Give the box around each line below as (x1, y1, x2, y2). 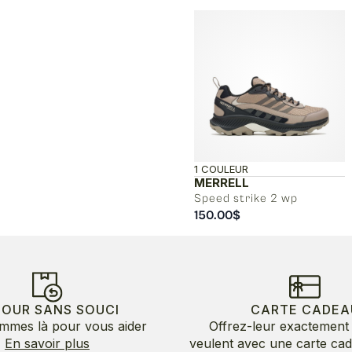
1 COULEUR (193, 162, 248, 175)
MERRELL (193, 174, 249, 190)
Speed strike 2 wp (193, 191, 298, 205)
